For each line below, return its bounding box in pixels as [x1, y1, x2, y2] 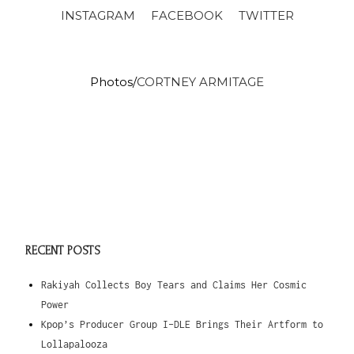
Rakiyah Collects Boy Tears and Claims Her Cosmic [41, 279, 307, 292]
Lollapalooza [41, 338, 108, 351]
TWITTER [238, 8, 294, 24]
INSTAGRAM [60, 8, 135, 24]
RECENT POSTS [25, 244, 101, 258]
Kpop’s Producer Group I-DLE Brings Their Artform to [41, 318, 324, 331]
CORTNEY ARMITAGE [137, 74, 264, 90]
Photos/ [90, 74, 137, 90]
